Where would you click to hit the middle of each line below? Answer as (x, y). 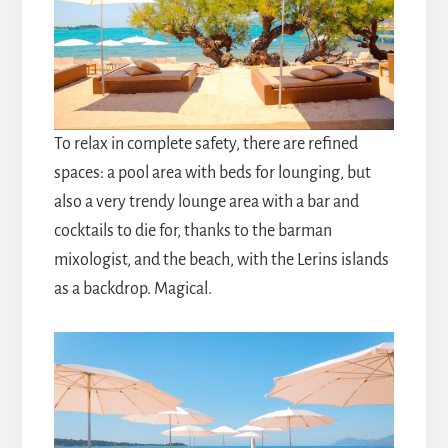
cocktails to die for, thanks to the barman (192, 231)
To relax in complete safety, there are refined (205, 144)
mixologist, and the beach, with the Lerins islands (221, 260)
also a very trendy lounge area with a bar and (206, 202)
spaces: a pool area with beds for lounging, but (212, 173)
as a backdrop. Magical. (132, 289)
